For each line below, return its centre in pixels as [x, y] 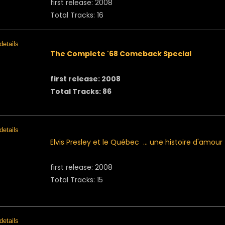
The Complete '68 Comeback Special [121, 54]
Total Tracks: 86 [81, 91]
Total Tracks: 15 [77, 180]
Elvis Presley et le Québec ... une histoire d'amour [136, 142]
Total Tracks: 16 [77, 15]
